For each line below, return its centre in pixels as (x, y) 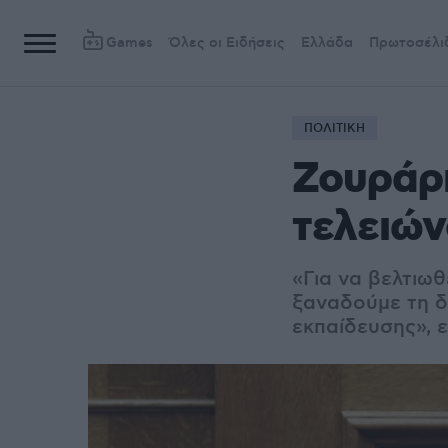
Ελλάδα (327, 43)
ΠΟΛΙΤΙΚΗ (334, 128)
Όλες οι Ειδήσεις (227, 43)
